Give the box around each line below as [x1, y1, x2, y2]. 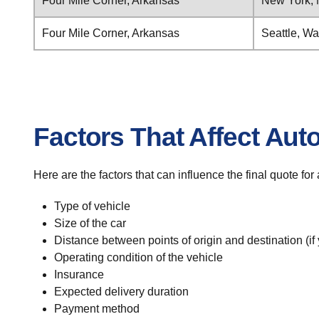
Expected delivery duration [53, 286, 189, 298]
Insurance [53, 268, 104, 281]
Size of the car [53, 217, 126, 229]
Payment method [53, 303, 140, 315]
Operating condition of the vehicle [53, 251, 223, 263]
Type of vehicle [53, 200, 130, 212]
